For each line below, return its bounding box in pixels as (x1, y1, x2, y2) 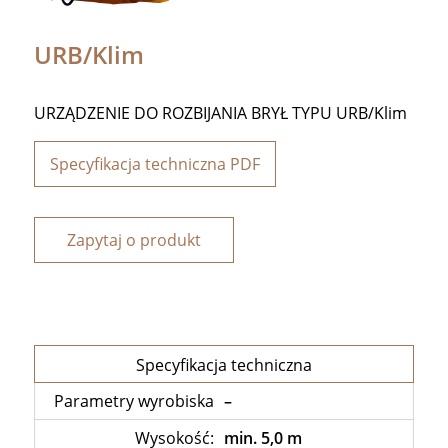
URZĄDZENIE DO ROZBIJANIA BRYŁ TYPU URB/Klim (34, 102, 408, 125)
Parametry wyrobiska (54, 390, 214, 413)
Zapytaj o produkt (67, 229, 202, 252)
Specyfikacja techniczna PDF (50, 153, 261, 176)
